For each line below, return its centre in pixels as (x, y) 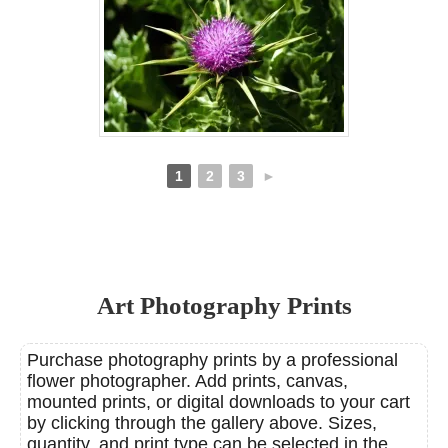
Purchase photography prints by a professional (212, 359)
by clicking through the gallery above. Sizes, (202, 422)
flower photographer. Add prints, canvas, (187, 380)
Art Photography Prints (224, 305)
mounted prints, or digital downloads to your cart (218, 401)
